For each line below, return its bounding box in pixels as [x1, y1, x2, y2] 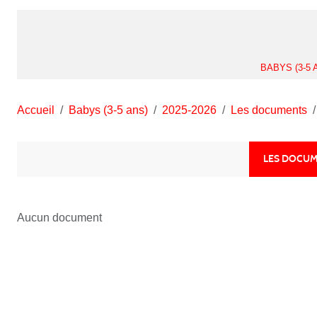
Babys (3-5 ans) [69, 103, 148, 116]
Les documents [231, 103, 307, 116]
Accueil [17, 103, 54, 116]
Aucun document [17, 211, 102, 224]
